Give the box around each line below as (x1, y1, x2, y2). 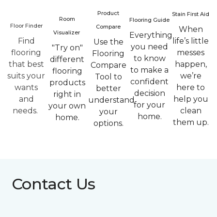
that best (8, 60, 44, 69)
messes (177, 48, 204, 57)
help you (173, 94, 208, 104)
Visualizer (53, 29, 81, 36)
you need (131, 42, 168, 51)
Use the (93, 37, 124, 46)
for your (134, 100, 165, 109)
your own (48, 101, 86, 110)
